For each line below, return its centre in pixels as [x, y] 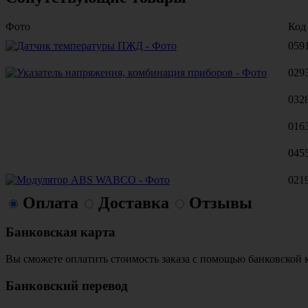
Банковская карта [60, 232]
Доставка [134, 202]
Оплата [51, 202]
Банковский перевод [67, 285]
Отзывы [221, 202]
